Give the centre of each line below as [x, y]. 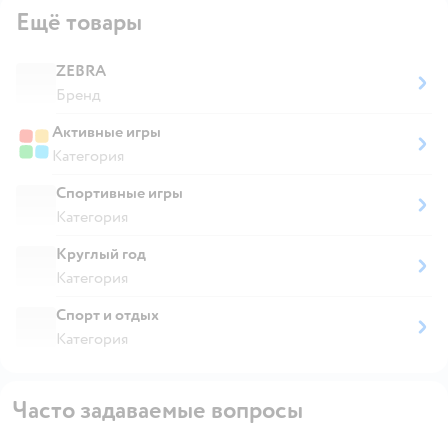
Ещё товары [79, 22]
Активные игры [106, 131]
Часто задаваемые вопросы [157, 410]
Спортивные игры [119, 192]
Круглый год [101, 253]
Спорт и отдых [107, 314]
